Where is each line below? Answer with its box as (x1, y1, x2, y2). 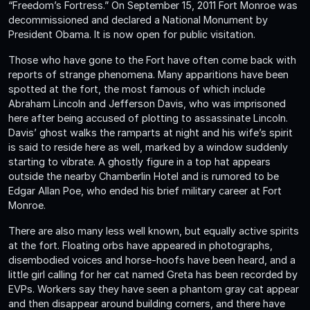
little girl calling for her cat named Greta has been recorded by (8, 268, 298, 280)
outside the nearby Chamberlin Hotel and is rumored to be (8, 170, 279, 182)
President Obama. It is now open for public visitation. (8, 28, 255, 40)
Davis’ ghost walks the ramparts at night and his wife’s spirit (8, 126, 293, 138)
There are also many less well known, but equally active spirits (8, 224, 299, 237)
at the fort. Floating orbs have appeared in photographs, (8, 239, 273, 251)
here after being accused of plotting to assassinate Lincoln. (8, 111, 288, 124)
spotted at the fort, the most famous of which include (8, 82, 265, 95)
